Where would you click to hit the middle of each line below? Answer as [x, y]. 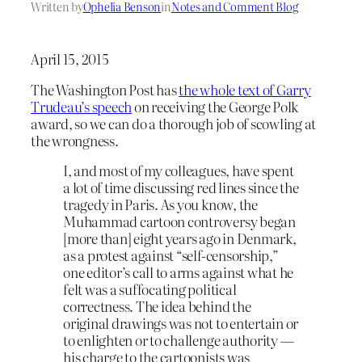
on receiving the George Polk [215, 106]
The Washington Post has [105, 89]
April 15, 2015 [70, 58]
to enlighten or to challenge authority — [179, 340]
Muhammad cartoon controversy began [179, 221]
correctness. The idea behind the [157, 306]
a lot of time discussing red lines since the [181, 187]
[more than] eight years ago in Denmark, [180, 238]
